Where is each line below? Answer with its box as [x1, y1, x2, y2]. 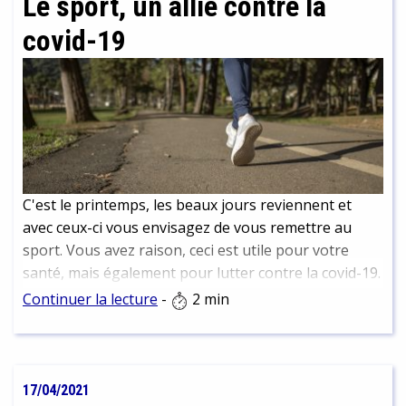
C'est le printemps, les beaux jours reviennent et [23, 195, 352, 216]
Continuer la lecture [23, 289, 158, 310]
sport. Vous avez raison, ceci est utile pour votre [23, 240, 349, 261]
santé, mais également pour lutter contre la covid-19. [23, 263, 381, 284]
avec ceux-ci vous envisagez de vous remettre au [23, 217, 352, 238]
